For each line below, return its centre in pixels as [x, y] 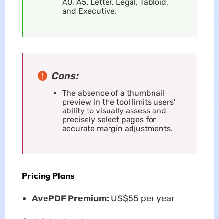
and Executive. [89, 11]
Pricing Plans [48, 175]
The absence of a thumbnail [113, 93]
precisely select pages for [109, 119]
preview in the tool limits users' [118, 102]
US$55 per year [142, 198]
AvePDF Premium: [70, 198]
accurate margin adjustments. [117, 128]
